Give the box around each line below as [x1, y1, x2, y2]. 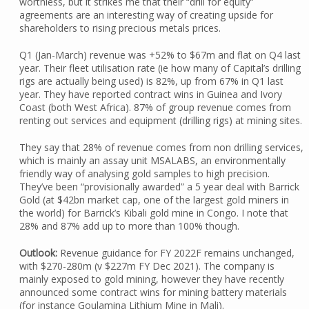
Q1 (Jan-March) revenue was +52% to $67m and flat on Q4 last [19, 48, 301, 62]
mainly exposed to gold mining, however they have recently [19, 272, 284, 286]
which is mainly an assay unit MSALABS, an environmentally [19, 154, 286, 168]
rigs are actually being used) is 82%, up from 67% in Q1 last [19, 74, 283, 88]
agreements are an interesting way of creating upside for [19, 8, 273, 22]
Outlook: [19, 246, 57, 260]
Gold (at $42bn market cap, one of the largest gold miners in [19, 193, 289, 207]
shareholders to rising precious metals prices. [19, 21, 221, 35]
